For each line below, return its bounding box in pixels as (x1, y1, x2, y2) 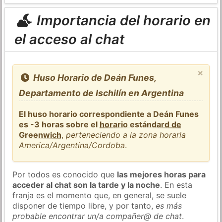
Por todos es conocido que (12, 169, 117, 179)
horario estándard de (100, 119, 182, 129)
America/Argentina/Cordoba (19, 140, 125, 150)
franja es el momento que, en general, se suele (12, 190, 187, 200)
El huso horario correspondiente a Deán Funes (19, 109, 199, 119)
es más (156, 200, 182, 211)
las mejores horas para (117, 169, 206, 179)
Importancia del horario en (33, 11, 211, 29)
